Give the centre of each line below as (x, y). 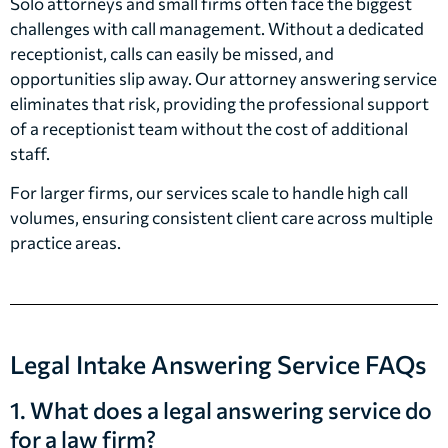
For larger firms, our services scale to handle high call (209, 192)
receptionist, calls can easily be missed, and (172, 53)
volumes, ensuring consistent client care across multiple (221, 217)
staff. (30, 153)
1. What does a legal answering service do (221, 410)
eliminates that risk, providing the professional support (219, 103)
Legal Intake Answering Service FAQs (218, 364)
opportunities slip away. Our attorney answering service (223, 78)
